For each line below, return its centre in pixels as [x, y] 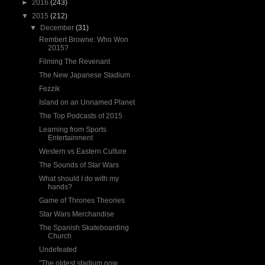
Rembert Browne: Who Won [83, 40]
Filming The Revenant [74, 62]
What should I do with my [79, 179]
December [58, 28]
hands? [60, 187]
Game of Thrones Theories [82, 201]
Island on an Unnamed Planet [87, 102]
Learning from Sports [72, 130]
